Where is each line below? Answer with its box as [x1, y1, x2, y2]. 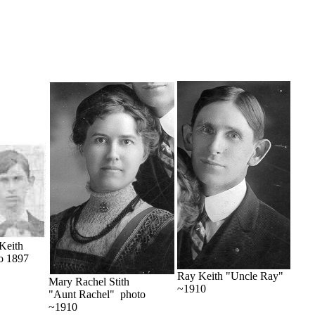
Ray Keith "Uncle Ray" [177, 270, 283, 282]
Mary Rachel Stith [49, 276, 129, 288]
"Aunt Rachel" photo [49, 288, 146, 300]
